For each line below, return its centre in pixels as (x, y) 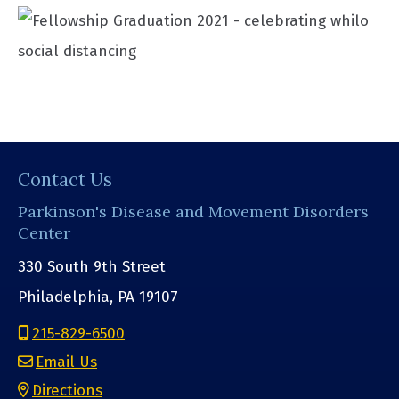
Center (44, 232)
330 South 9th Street (92, 266)
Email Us (66, 362)
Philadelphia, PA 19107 (98, 297)
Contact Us (65, 179)
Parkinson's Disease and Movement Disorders (193, 211)
